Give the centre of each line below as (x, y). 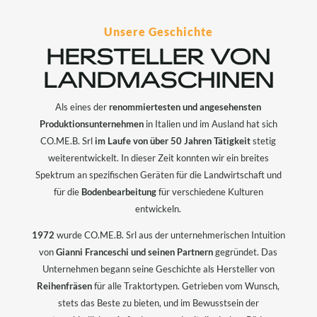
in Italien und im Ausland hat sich (210, 124)
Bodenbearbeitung (119, 192)
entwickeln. (158, 209)
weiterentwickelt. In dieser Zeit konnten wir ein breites (158, 158)
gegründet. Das (246, 252)
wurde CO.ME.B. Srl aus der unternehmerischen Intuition (169, 235)
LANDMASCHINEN (158, 80)
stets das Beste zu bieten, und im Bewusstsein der (158, 303)
